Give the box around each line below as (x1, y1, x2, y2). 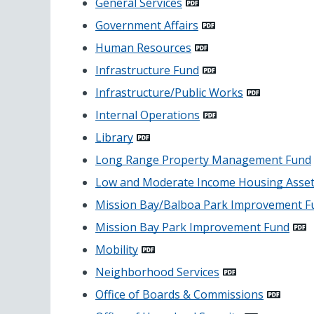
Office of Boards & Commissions (95, 286, 264, 302)
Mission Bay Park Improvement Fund (95, 219, 289, 235)
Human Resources (95, 39, 191, 55)
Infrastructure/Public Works (95, 84, 243, 100)
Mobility (95, 241, 138, 257)
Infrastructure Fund (95, 62, 199, 78)
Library (95, 129, 133, 145)
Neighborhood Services (95, 264, 219, 280)
